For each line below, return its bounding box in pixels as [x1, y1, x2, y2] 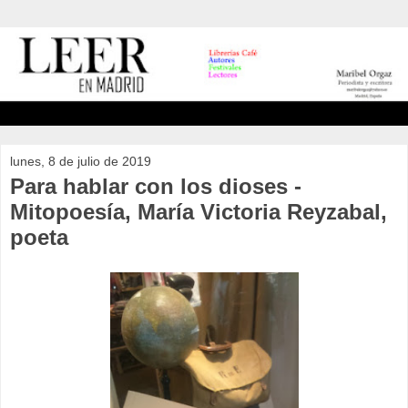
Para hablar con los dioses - [10, 173, 301, 199]
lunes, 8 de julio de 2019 [10, 153, 151, 168]
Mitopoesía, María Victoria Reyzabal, [10, 199, 387, 224]
